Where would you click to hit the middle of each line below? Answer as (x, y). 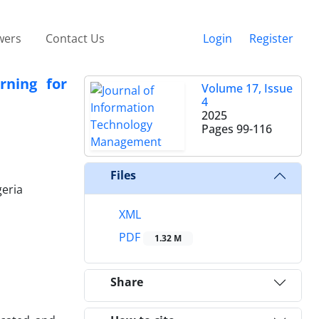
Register (271, 38)
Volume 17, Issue (247, 88)
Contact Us (75, 38)
